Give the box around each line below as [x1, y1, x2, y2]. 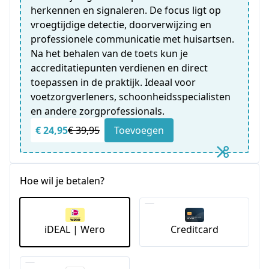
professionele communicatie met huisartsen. [31, 32, 234, 46]
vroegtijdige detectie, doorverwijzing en [31, 18, 211, 31]
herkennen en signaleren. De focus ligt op [31, 4, 221, 17]
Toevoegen [114, 124, 164, 137]
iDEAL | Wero [44, 222, 105, 236]
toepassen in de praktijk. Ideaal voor [31, 76, 196, 89]
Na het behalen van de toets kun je [31, 47, 188, 60]
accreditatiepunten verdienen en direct [31, 61, 208, 74]
